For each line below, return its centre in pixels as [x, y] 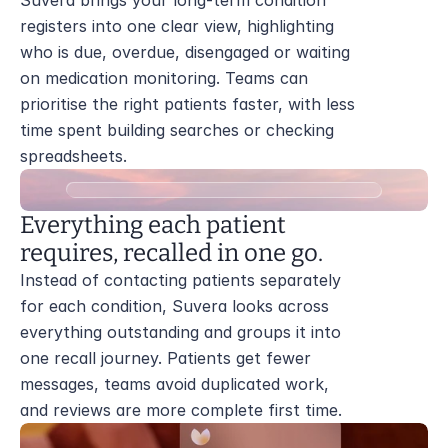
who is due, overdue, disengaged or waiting [185, 52]
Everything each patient [153, 225]
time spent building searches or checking [177, 130]
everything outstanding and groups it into [180, 332]
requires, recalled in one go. [171, 253]
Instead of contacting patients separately [180, 280]
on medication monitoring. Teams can [164, 78]
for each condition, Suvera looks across [174, 306]
